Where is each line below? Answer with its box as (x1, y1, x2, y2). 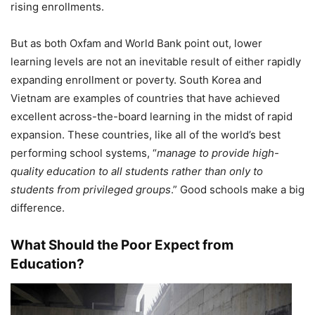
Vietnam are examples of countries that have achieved (11, 91, 280, 105)
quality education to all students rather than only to (11, 164, 263, 178)
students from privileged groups (11, 182, 171, 196)
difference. (11, 200, 65, 214)
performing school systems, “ (11, 146, 157, 160)
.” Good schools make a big (171, 182, 304, 196)
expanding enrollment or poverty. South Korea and (11, 72, 262, 86)
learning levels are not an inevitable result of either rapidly (11, 54, 301, 68)
